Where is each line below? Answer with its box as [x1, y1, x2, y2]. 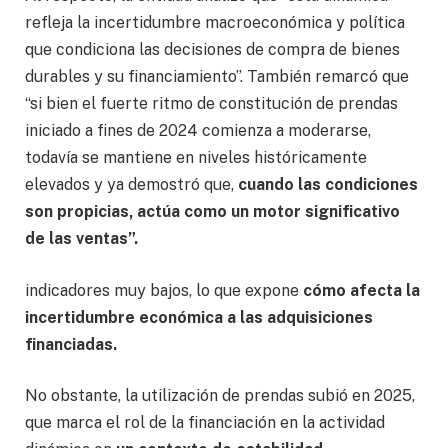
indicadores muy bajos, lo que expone [25, 280, 299, 300]
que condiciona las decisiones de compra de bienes [25, 40, 400, 60]
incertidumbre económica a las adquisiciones [25, 307, 373, 327]
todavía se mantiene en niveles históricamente [25, 148, 367, 168]
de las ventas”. [25, 229, 138, 249]
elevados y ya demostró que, [25, 175, 234, 195]
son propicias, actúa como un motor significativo [25, 202, 400, 222]
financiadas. [25, 334, 117, 354]
